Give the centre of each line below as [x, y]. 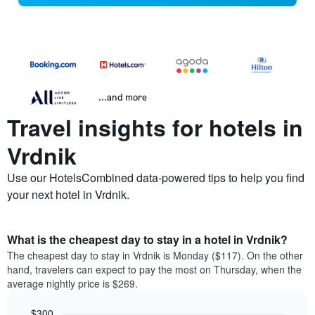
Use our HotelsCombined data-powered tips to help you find [156, 178]
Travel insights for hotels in [155, 128]
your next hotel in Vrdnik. [68, 195]
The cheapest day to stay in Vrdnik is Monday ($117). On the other [155, 256]
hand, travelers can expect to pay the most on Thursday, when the [154, 270]
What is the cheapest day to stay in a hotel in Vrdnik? [147, 240]
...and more [123, 97]
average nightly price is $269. [72, 284]
